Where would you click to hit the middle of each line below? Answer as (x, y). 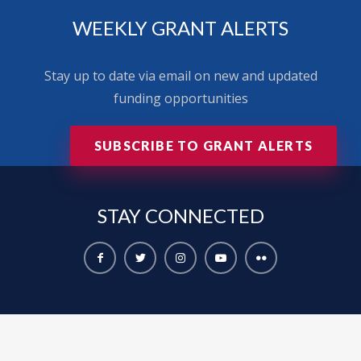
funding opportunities (180, 98)
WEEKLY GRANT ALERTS (180, 27)
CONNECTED (204, 215)
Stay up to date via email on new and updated (180, 75)
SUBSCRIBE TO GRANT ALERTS (203, 145)
